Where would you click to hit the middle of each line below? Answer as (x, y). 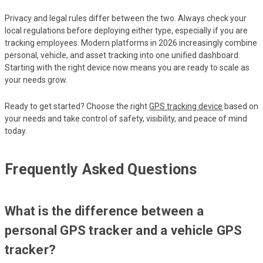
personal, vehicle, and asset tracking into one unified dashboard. (122, 55)
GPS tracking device (186, 106)
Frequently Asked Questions (101, 169)
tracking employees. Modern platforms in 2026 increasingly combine (131, 43)
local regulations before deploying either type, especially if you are (126, 30)
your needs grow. (36, 80)
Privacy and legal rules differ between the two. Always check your (126, 18)
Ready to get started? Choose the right (77, 106)
